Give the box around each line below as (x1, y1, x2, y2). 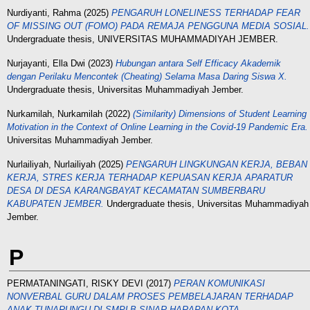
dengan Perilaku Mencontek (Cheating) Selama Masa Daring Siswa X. (7, 71, 287, 82)
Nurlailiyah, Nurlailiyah (7, 159, 95, 170)
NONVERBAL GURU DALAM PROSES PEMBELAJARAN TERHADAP (7, 291, 293, 302)
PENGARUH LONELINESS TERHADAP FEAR (111, 8, 300, 18)
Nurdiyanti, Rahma (7, 8, 81, 18)
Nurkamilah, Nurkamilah (7, 109, 102, 119)
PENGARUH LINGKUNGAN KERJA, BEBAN (126, 159, 307, 170)
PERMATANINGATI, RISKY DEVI (7, 278, 143, 289)
